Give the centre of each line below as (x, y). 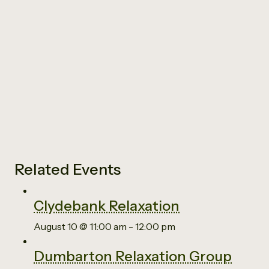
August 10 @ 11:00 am (80, 226)
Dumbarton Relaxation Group (133, 256)
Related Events (68, 169)
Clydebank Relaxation (107, 205)
